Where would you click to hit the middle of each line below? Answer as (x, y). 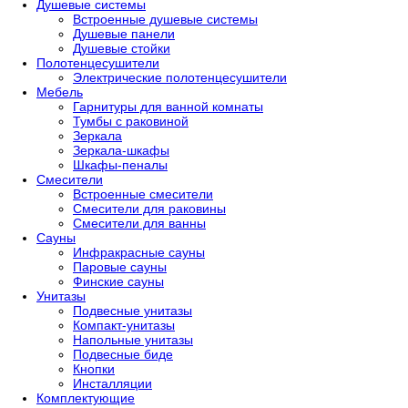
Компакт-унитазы (124, 326)
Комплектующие (86, 398)
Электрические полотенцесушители (180, 78)
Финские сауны (118, 282)
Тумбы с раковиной (131, 122)
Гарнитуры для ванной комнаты (168, 107)
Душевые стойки (122, 49)
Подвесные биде (123, 355)
